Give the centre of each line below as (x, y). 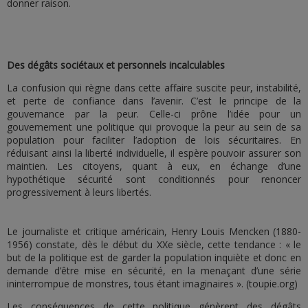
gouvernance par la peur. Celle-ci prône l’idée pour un (154, 114)
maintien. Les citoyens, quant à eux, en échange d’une (154, 166)
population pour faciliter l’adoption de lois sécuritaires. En (154, 140)
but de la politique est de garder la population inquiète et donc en (154, 257)
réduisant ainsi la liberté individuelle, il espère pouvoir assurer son (154, 153)
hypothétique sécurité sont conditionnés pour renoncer (154, 179)
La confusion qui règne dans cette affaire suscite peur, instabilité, (154, 88)
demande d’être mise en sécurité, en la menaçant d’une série (154, 271)
